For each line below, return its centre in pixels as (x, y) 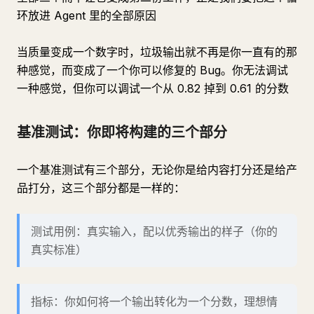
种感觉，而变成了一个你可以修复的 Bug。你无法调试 (152, 70)
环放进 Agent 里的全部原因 (87, 15)
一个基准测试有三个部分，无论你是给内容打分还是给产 (157, 170)
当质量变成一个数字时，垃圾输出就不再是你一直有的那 (157, 52)
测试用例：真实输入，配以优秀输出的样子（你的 (154, 231)
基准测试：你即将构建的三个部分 (122, 132)
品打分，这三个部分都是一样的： (101, 188)
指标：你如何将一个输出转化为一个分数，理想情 (154, 301)
